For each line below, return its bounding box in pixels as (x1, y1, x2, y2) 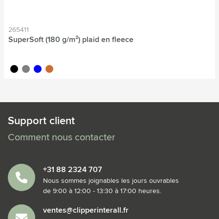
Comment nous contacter (8, 132, 115, 142)
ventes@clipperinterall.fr (43, 206, 129, 214)
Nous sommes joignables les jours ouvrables (43, 177, 179, 184)
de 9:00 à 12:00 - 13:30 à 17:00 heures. (43, 187, 161, 195)
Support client (8, 115, 75, 127)
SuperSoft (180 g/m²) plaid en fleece (8, 35, 133, 44)
